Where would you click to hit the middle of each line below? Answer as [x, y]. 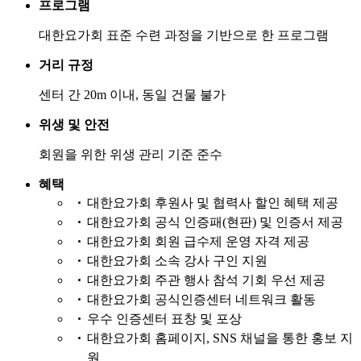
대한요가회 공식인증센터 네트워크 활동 [201, 299]
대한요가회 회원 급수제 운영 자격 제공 [198, 241]
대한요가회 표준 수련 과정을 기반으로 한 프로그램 [184, 35]
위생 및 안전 [74, 124]
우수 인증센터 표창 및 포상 [164, 318]
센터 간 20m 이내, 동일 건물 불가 [132, 94]
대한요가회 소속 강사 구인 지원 [177, 260]
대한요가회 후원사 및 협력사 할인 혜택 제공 [213, 202]
